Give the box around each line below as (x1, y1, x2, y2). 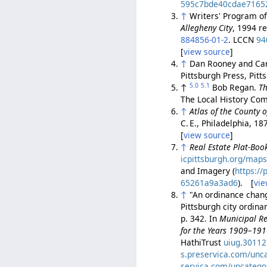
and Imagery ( (181, 165, 235, 177)
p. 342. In (181, 213, 220, 225)
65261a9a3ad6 (181, 177, 238, 189)
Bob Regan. (212, 82, 259, 94)
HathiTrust (181, 237, 224, 249)
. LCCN (228, 34, 257, 46)
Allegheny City (181, 22, 233, 34)
